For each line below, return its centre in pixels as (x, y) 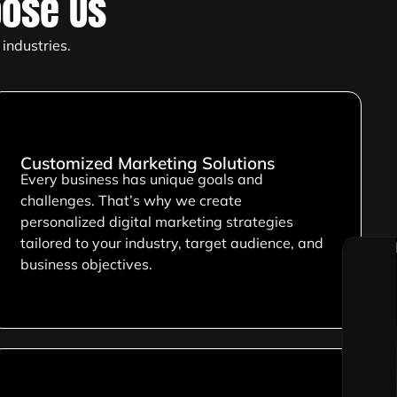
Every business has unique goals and (141, 179)
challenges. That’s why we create (131, 201)
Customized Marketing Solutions (147, 163)
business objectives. (86, 265)
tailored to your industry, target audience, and (171, 243)
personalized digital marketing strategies (156, 222)
